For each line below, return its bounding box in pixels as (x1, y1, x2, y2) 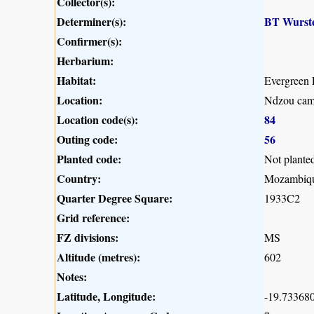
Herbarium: (57, 52, 114, 69)
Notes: (57, 268, 87, 285)
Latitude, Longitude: (57, 287, 156, 304)
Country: (57, 170, 101, 186)
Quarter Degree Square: (57, 189, 172, 206)
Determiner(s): (57, 13, 126, 29)
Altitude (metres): (57, 248, 140, 265)
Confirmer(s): (57, 32, 122, 49)
